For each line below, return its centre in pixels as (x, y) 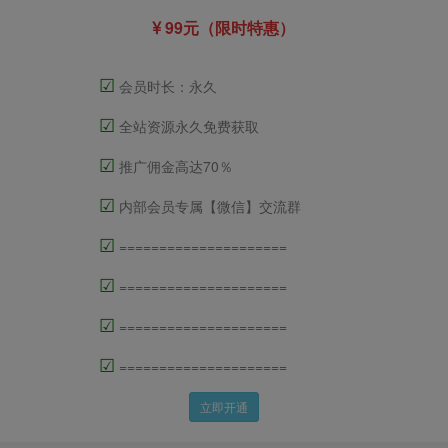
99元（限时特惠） (228, 28)
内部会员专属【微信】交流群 (207, 206)
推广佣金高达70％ (173, 166)
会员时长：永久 (165, 86)
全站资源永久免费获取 (186, 126)
